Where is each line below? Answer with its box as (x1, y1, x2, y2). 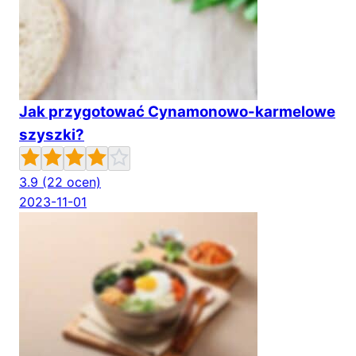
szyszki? (19, 126, 84, 144)
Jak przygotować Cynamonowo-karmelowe (19, 103, 335, 121)
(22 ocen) (42, 174, 101, 190)
